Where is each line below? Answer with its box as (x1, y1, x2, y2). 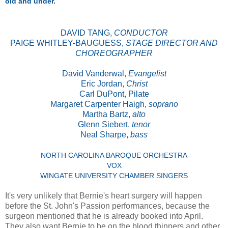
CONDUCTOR (113, 28, 168, 38)
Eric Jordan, (80, 79, 126, 89)
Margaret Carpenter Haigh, (50, 100, 149, 109)
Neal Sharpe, (80, 130, 130, 139)
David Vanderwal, (62, 69, 128, 78)
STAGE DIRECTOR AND (126, 39, 218, 48)
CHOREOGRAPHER (75, 49, 153, 58)
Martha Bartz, (82, 110, 132, 119)
